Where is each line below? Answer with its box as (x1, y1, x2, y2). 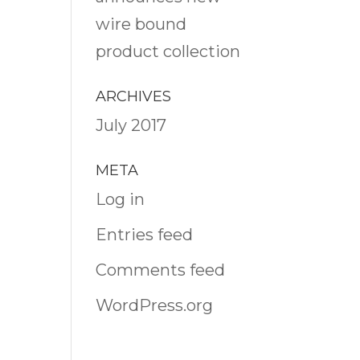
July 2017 (96, 116, 167, 135)
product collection (96, 42, 241, 61)
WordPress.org (96, 296, 214, 315)
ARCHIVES (96, 88, 172, 105)
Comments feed (96, 260, 226, 280)
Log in (96, 190, 145, 209)
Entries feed (96, 225, 194, 244)
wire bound (96, 14, 187, 34)
